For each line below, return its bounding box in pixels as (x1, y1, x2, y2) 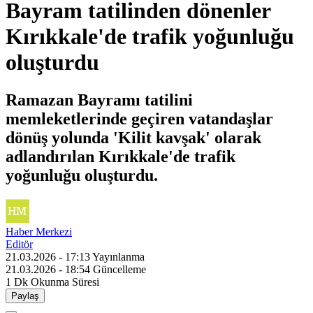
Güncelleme (93, 263, 146, 275)
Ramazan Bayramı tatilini (6, 90, 193, 109)
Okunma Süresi (31, 275, 99, 288)
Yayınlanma (92, 250, 145, 263)
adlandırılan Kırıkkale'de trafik (6, 147, 235, 166)
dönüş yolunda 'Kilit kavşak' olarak (6, 128, 261, 147)
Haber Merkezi (6, 225, 72, 238)
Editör (6, 238, 33, 250)
